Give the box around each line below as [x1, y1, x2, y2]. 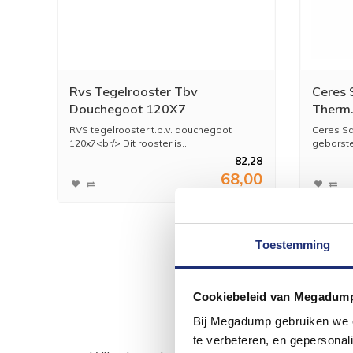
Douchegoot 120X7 [69, 100, 186, 117]
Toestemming [255, 238, 331, 251]
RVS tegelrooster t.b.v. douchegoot [69, 123, 232, 136]
